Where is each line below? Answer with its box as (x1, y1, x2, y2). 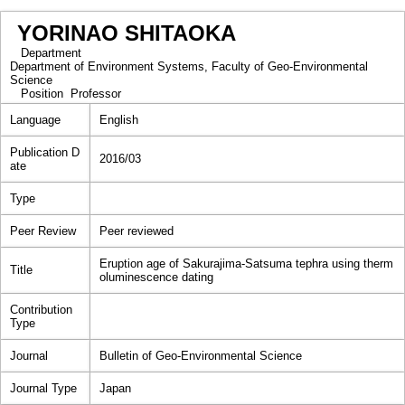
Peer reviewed (99, 224, 174, 238)
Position (10, 87, 71, 100)
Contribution (10, 303, 72, 316)
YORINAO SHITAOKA (17, 21, 236, 45)
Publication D (10, 146, 80, 159)
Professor (71, 87, 121, 100)
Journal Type (10, 381, 77, 395)
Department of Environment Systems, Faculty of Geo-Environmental (10, 60, 368, 73)
